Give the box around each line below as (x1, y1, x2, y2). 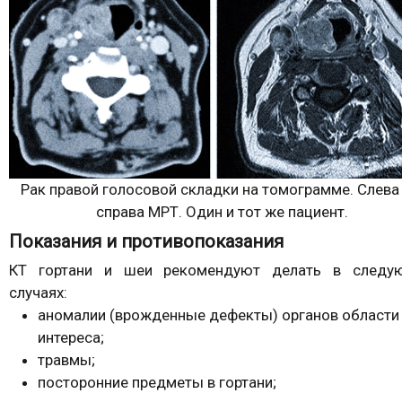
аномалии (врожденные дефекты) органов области (38, 305, 399, 324)
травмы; (38, 350, 95, 369)
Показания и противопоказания (9, 230, 284, 252)
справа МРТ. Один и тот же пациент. (95, 202, 348, 221)
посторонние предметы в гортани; (38, 372, 276, 391)
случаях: (9, 283, 67, 301)
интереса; (38, 328, 104, 346)
